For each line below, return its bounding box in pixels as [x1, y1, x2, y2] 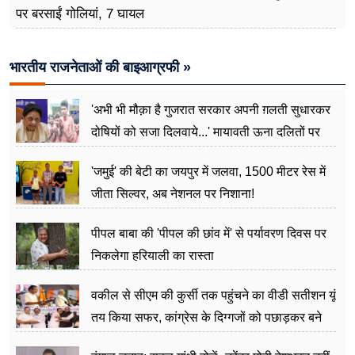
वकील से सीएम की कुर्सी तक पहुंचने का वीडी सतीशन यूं [91, 288, 336, 302]
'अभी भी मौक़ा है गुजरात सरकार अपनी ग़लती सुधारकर [91, 102, 330, 116]
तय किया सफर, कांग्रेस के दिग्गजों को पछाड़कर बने [91, 310, 322, 324]
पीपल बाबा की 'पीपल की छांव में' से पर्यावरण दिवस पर [91, 226, 326, 240]
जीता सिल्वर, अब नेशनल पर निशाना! [91, 186, 254, 200]
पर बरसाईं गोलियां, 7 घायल [16, 6, 144, 21]
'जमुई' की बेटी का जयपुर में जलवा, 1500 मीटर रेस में [91, 164, 326, 178]
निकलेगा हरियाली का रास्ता [91, 248, 214, 262]
